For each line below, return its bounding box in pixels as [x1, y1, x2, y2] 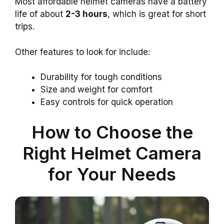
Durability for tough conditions [40, 72, 162, 82]
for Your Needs [48, 163, 176, 184]
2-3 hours [65, 9, 107, 19]
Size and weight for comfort [40, 84, 152, 95]
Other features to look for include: [15, 46, 150, 57]
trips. [15, 21, 34, 32]
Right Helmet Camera [22, 142, 201, 163]
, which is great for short [107, 9, 206, 19]
